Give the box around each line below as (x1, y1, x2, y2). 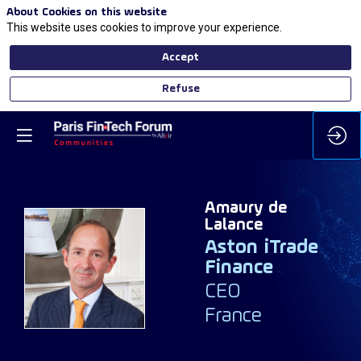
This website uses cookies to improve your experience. (6, 20, 282, 34)
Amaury (205, 200, 263, 218)
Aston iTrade (205, 238, 318, 259)
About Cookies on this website (6, 6, 167, 19)
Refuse (161, 82, 200, 95)
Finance (205, 258, 273, 279)
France (205, 306, 262, 327)
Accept (162, 51, 199, 64)
